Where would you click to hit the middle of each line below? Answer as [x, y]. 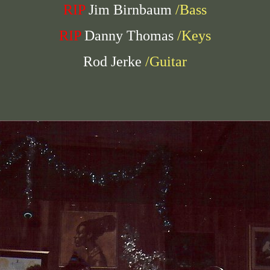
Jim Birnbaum [130, 10]
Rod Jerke [112, 61]
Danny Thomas [129, 36]
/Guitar [164, 61]
